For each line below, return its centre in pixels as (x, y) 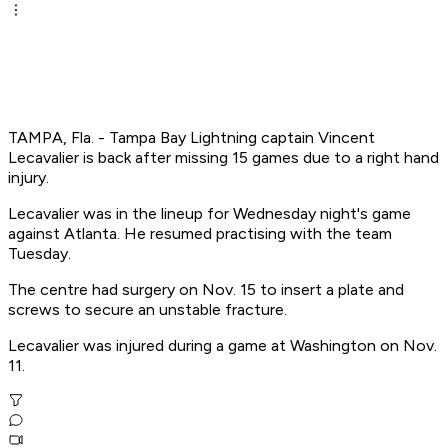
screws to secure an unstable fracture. (147, 310)
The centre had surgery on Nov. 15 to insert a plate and (206, 290)
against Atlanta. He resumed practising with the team (200, 234)
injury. (28, 178)
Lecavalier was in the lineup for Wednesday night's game (209, 214)
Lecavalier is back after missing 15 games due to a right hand (223, 158)
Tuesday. (39, 254)
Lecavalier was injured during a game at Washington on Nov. (222, 346)
